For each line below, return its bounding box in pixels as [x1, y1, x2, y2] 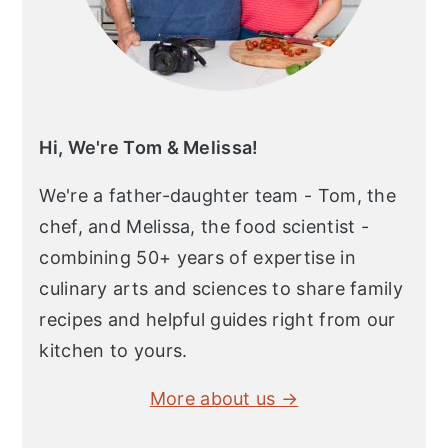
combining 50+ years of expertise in [39, 246, 356, 268]
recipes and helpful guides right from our [39, 308, 396, 330]
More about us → [149, 387, 299, 409]
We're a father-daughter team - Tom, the [39, 184, 397, 206]
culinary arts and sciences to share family [39, 277, 403, 299]
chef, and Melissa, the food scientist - [39, 215, 370, 237]
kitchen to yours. [39, 339, 188, 361]
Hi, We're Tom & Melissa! [39, 136, 259, 158]
